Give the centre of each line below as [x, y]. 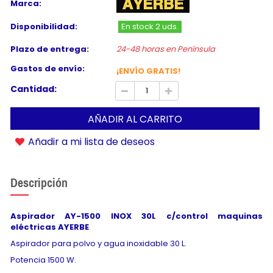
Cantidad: [34, 89]
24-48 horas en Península [165, 49]
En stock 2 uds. [150, 27]
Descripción [39, 183]
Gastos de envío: [48, 69]
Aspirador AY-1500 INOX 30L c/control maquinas [136, 216]
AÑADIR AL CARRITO [135, 119]
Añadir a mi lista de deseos [90, 142]
